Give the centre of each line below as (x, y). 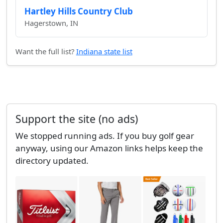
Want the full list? (46, 51)
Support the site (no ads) (76, 119)
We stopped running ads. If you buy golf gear (105, 135)
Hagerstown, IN (51, 23)
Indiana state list (104, 51)
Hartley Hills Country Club (78, 11)
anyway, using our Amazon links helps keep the (109, 148)
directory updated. (52, 160)
